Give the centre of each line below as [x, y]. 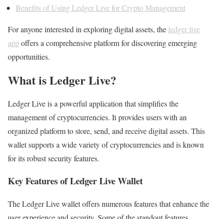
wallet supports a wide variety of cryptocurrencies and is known [106, 144]
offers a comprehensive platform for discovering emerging [108, 43]
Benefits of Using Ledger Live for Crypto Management [100, 7]
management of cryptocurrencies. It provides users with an [97, 117]
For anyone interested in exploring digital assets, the [88, 29]
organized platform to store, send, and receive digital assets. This [106, 131]
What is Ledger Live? [62, 80]
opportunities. [29, 56]
